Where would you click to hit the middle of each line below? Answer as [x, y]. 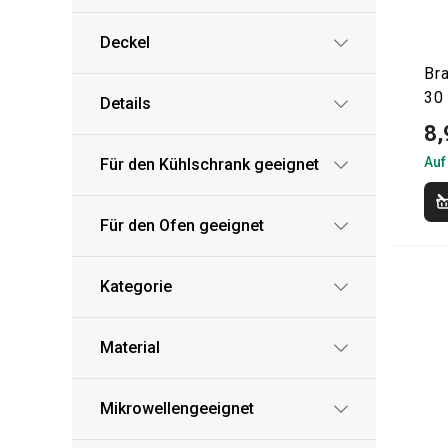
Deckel [125, 42]
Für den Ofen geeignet [182, 225]
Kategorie [136, 286]
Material [130, 347]
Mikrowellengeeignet [177, 408]
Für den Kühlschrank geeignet [209, 164]
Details [125, 103]
